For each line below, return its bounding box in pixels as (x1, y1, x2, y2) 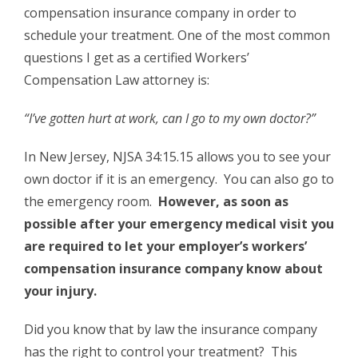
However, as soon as (158, 193, 288, 211)
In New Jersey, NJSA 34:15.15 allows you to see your (24, 148, 331, 166)
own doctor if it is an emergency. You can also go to (24, 170, 334, 189)
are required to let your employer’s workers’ (24, 237, 307, 256)
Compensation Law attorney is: (24, 71, 209, 89)
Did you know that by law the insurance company (24, 320, 317, 339)
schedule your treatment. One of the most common (24, 26, 330, 45)
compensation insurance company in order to (24, 4, 296, 22)
